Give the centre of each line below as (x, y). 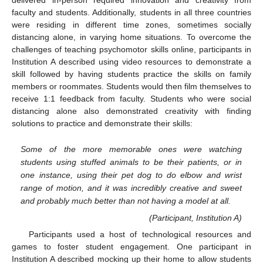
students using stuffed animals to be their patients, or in (131, 162)
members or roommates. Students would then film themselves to (131, 87)
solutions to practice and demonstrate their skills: (102, 124)
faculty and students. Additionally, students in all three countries (131, 13)
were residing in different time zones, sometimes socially (131, 25)
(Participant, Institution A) (195, 218)
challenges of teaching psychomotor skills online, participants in (131, 50)
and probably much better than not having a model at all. (126, 200)
